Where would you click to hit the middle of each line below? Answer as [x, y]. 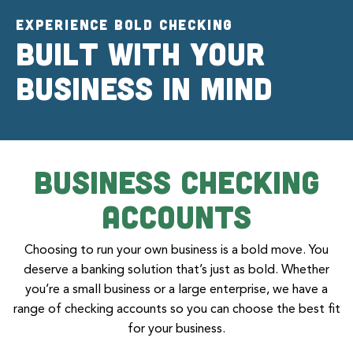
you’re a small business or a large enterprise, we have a [176, 290]
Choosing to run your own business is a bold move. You [176, 250]
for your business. [176, 329]
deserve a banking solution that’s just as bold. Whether [176, 270]
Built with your [140, 52]
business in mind [144, 87]
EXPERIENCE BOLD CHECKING [125, 25]
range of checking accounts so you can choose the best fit [176, 309]
